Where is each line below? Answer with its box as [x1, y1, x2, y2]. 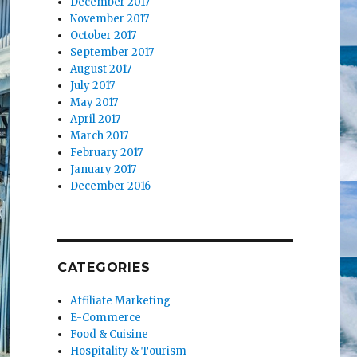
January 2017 [70, 163, 137, 177]
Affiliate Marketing [70, 294, 171, 308]
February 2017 [70, 146, 143, 160]
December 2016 [70, 179, 151, 194]
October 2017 [70, 29, 137, 43]
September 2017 [70, 45, 155, 60]
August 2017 [70, 62, 132, 76]
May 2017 [70, 96, 119, 110]
